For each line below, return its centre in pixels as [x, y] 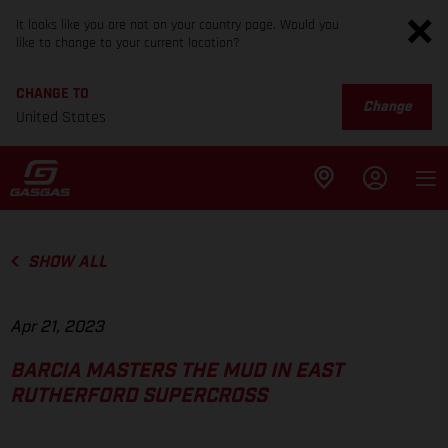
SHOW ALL [67, 262]
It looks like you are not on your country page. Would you [177, 25]
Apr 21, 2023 [57, 327]
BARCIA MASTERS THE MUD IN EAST [176, 371]
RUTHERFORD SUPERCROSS [138, 396]
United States [61, 117]
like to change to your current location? [128, 43]
